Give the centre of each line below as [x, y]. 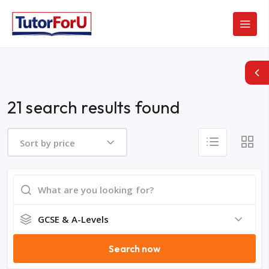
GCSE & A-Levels [74, 219]
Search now [134, 249]
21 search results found [94, 107]
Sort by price [47, 143]
